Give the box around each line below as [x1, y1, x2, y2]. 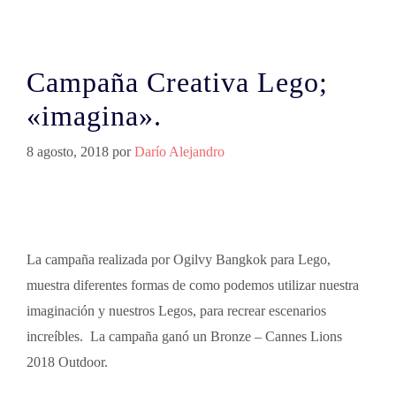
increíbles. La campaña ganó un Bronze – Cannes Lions [27, 329, 342, 344]
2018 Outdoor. [27, 354, 108, 369]
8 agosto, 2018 [27, 144, 109, 159]
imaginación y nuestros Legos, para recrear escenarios [27, 303, 326, 318]
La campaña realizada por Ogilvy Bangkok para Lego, [27, 252, 331, 267]
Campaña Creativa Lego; [27, 66, 328, 98]
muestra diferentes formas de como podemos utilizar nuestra [27, 278, 359, 293]
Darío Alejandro [134, 144, 225, 159]
